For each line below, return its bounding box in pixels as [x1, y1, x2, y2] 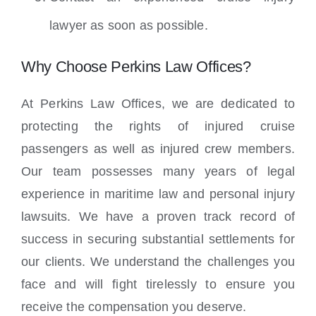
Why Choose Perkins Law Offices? [21, 58, 251, 76]
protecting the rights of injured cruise [21, 119, 295, 134]
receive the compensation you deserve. [21, 300, 247, 315]
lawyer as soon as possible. [49, 18, 208, 33]
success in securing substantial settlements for [21, 232, 295, 247]
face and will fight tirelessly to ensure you [21, 277, 295, 292]
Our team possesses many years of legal [21, 164, 295, 179]
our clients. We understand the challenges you [21, 255, 295, 269]
